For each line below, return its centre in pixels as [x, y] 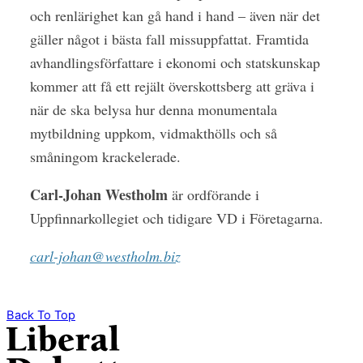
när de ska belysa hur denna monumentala [153, 109]
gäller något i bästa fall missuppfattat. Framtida [169, 38]
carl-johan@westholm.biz [105, 256]
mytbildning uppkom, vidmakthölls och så [153, 132]
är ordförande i [215, 194]
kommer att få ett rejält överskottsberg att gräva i [172, 85]
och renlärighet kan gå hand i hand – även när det [175, 15]
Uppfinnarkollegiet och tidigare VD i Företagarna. [176, 218]
